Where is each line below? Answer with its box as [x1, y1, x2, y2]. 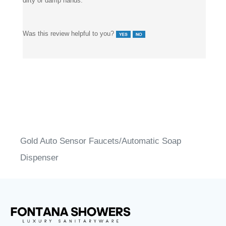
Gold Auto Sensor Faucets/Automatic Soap [20, 125, 181, 135]
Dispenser [20, 142, 59, 152]
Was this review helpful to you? [23, 19, 116, 27]
